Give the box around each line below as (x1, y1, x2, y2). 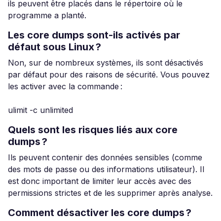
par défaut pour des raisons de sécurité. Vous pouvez (8, 70, 210, 79)
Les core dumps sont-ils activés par (8, 29, 180, 41)
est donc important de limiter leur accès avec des (8, 176, 191, 186)
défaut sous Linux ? (8, 41, 101, 53)
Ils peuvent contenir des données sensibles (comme (8, 152, 202, 162)
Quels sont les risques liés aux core (8, 124, 178, 136)
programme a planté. (8, 10, 86, 20)
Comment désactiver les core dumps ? (8, 207, 191, 219)
